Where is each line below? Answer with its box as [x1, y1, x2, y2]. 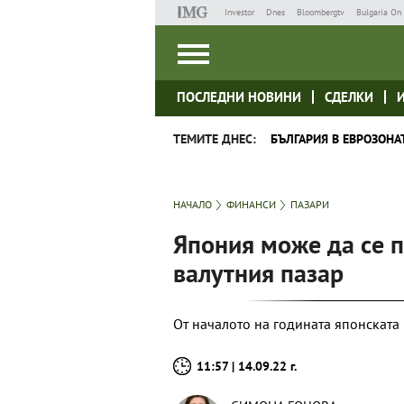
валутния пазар [173, 256, 344, 289]
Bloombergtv [296, 6, 344, 18]
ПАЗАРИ [290, 197, 329, 211]
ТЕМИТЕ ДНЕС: [173, 131, 256, 147]
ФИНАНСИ [226, 197, 276, 211]
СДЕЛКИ [325, 88, 373, 106]
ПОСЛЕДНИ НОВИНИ [177, 88, 301, 106]
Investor [224, 6, 254, 18]
